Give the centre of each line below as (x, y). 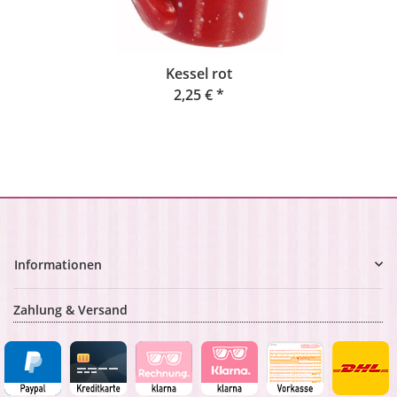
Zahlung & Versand (70, 309)
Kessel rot (198, 73)
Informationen (58, 264)
